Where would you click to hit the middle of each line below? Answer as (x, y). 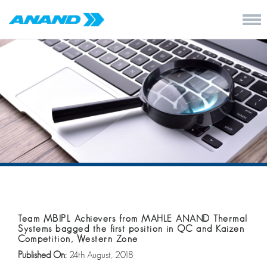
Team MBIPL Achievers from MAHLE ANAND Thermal (133, 218)
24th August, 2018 (101, 255)
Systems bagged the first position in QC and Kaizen (131, 229)
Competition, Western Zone (78, 239)
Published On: (44, 255)
